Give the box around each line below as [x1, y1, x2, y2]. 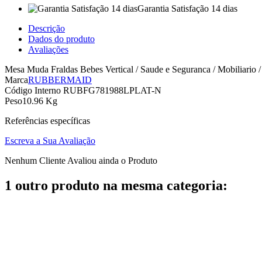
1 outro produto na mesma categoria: [5, 178, 227, 194]
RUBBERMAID [28, 75, 92, 85]
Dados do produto [28, 34, 95, 44]
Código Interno [5, 85, 63, 96]
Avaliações [28, 44, 68, 55]
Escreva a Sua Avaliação [5, 136, 95, 146]
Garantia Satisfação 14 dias [137, 4, 237, 14]
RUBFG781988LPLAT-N [63, 85, 161, 96]
